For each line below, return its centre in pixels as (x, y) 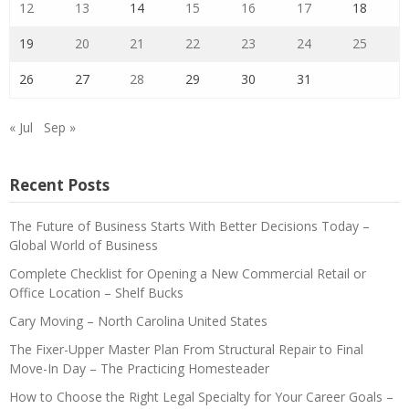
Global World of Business (84, 246)
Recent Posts (59, 185)
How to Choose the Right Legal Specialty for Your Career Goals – (201, 397)
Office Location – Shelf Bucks (96, 293)
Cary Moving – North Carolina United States (138, 321)
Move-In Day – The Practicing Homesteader (139, 369)
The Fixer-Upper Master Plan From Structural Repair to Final (186, 350)
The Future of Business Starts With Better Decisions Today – (189, 226)
